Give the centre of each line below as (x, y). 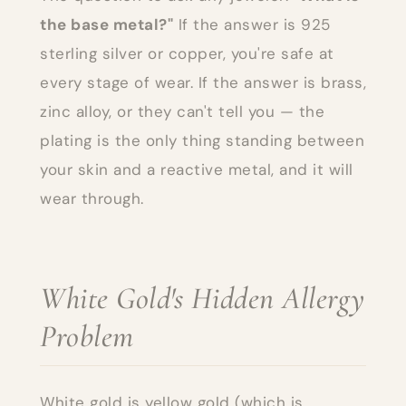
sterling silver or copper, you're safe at (187, 53)
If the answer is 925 (252, 24)
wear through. (92, 198)
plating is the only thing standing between (202, 140)
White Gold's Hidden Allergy (203, 298)
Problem (87, 336)
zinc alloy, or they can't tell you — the (182, 111)
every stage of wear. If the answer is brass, (203, 82)
